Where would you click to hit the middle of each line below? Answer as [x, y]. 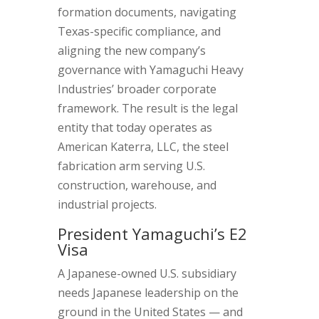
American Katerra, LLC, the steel [143, 147]
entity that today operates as [135, 127]
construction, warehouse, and [137, 185]
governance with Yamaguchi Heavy [150, 70]
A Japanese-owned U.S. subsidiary [147, 273]
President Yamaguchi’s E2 [152, 234]
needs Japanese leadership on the [148, 293]
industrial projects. [107, 204]
